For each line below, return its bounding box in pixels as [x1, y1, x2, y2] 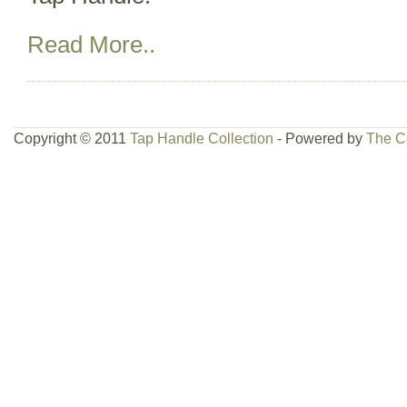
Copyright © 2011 [14, 130, 130, 146]
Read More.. [27, 30, 155, 58]
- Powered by [273, 130, 366, 146]
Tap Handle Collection [130, 130, 273, 146]
